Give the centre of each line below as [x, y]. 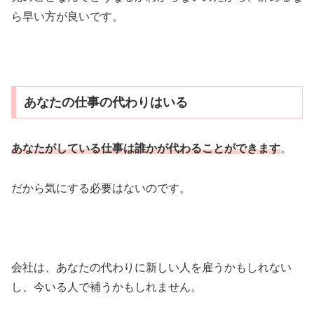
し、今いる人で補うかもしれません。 [107, 287]
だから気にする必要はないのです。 [101, 188]
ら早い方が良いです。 [67, 16]
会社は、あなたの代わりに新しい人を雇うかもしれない [151, 268]
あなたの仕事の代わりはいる [105, 103]
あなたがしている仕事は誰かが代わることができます [146, 149]
